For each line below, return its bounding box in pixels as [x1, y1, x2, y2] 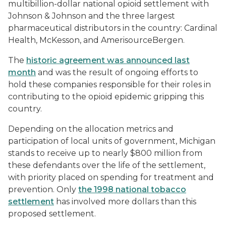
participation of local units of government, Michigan [8, 136, 215, 146]
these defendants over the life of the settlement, [8, 160, 205, 170]
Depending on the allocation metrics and [8, 124, 174, 134]
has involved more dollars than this [54, 197, 196, 206]
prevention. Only [8, 185, 78, 194]
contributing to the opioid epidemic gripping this [8, 92, 204, 101]
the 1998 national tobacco [78, 185, 186, 194]
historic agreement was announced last [26, 55, 190, 65]
